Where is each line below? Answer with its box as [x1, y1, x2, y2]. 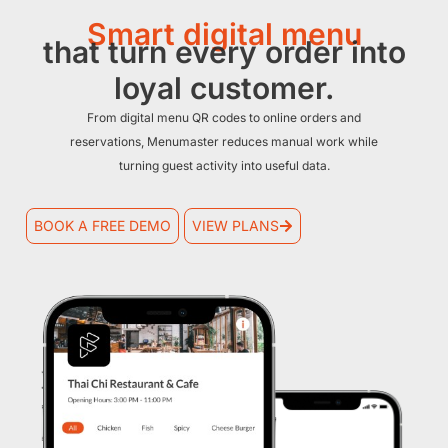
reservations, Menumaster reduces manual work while [70, 134, 378, 150]
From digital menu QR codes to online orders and [87, 110, 361, 126]
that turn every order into [42, 34, 406, 71]
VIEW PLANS [192, 216, 280, 234]
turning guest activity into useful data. [118, 158, 330, 174]
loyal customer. [113, 70, 335, 107]
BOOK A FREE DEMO [33, 216, 171, 234]
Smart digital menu [86, 16, 362, 53]
